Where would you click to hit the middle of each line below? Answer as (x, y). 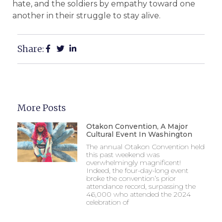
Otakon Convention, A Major (137, 126)
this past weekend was (123, 154)
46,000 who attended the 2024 (138, 194)
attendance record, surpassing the (141, 186)
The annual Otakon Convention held (145, 146)
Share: (31, 49)
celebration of (107, 202)
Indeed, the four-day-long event (137, 170)
